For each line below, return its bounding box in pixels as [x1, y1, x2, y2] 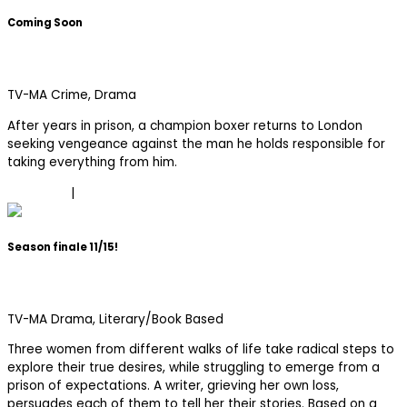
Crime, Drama [51, 86, 136, 104]
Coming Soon [7, 15, 83, 31]
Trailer [15, 184, 60, 202]
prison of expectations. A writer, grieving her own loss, [7, 377, 339, 395]
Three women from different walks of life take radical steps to [7, 341, 394, 359]
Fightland [7, 48, 84, 70]
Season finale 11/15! [7, 239, 118, 254]
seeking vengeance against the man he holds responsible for [7, 134, 385, 153]
